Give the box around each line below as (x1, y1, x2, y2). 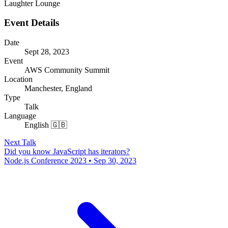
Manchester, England (24, 84, 92, 93)
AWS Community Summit (24, 66, 109, 74)
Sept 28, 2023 (24, 47, 69, 56)
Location (4, 75, 33, 83)
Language (4, 111, 36, 120)
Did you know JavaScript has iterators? (4, 147, 130, 156)
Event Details (4, 17, 59, 28)
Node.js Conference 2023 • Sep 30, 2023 (4, 156, 136, 165)
